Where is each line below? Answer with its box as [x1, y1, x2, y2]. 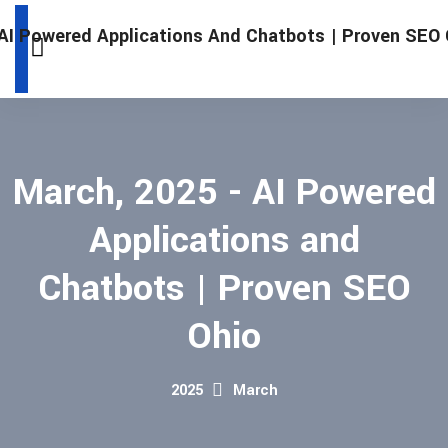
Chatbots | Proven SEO [37, 262, 411, 314]
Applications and [88, 214, 360, 266]
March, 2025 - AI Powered [12, 166, 436, 218]
